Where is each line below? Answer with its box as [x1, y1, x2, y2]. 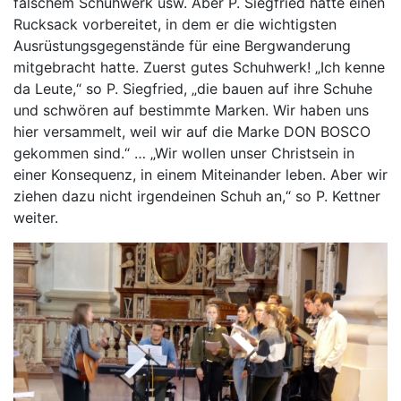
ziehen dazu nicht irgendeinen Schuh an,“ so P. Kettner [13, 187, 380, 206]
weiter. [13, 209, 58, 227]
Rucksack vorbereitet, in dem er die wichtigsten [13, 15, 337, 34]
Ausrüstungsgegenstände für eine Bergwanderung [13, 37, 351, 55]
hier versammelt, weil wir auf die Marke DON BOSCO [13, 123, 371, 141]
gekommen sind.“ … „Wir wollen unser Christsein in [13, 144, 354, 163]
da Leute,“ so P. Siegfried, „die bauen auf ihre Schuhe [13, 80, 372, 98]
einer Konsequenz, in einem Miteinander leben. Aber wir [13, 166, 388, 184]
